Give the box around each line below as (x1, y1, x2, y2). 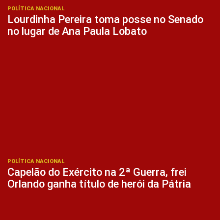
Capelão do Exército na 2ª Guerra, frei (7, 165, 187, 178)
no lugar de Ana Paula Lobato (7, 25, 147, 38)
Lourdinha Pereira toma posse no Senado (7, 13, 203, 26)
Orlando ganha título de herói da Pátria (7, 177, 191, 190)
